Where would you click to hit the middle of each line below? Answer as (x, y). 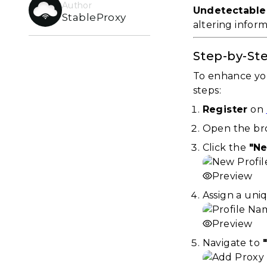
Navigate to (232, 243)
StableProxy (94, 17)
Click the (226, 148)
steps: (207, 90)
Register (225, 109)
